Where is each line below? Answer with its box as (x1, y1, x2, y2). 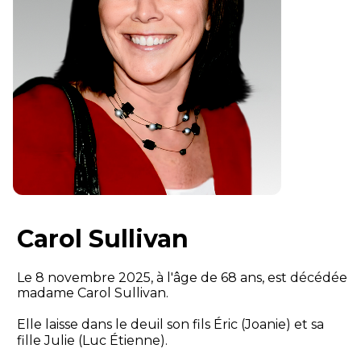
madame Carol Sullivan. (16, 285, 168, 301)
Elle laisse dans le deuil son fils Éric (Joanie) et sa (16, 317, 324, 333)
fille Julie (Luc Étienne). (16, 333, 168, 349)
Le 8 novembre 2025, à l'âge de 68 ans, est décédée (16, 270, 347, 286)
